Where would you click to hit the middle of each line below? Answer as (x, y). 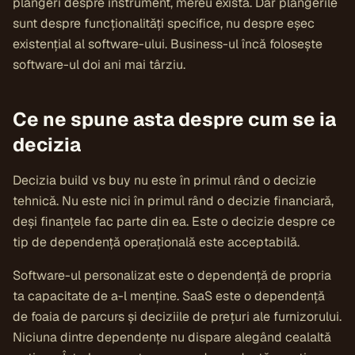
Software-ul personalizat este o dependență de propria (172, 275)
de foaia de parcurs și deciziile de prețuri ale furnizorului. (177, 317)
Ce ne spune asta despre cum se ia (174, 119)
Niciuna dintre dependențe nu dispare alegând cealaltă (172, 337)
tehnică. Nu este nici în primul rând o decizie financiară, (173, 201)
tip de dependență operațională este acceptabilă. (156, 242)
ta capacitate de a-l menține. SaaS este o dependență (169, 296)
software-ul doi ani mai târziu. (99, 65)
